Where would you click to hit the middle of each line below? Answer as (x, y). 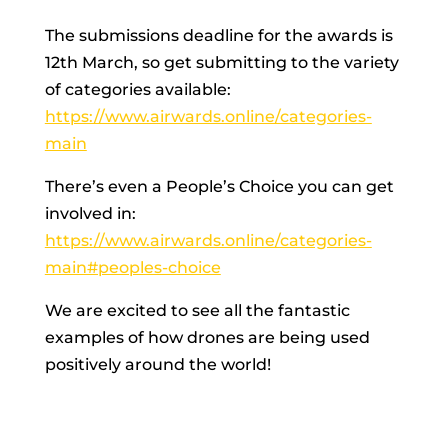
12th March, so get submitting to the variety (221, 62)
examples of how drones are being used (207, 337)
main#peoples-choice (132, 267)
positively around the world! (157, 364)
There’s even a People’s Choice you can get (219, 186)
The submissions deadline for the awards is (218, 35)
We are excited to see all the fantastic (197, 310)
